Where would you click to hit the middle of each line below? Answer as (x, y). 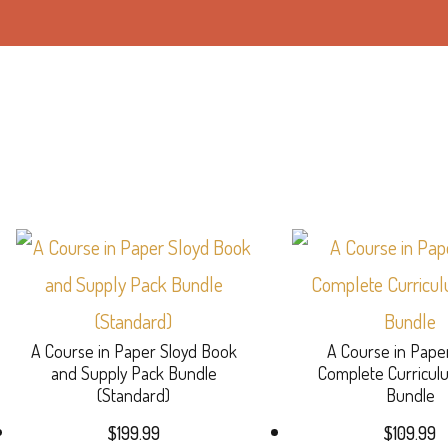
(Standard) (134, 395)
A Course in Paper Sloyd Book (133, 351)
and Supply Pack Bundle (133, 373)
